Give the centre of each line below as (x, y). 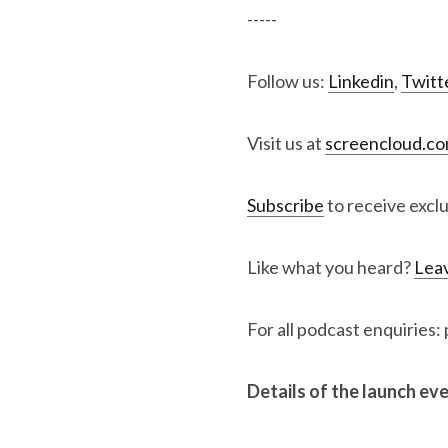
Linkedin (361, 81)
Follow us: (287, 81)
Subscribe (285, 205)
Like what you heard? (330, 267)
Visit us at (286, 143)
